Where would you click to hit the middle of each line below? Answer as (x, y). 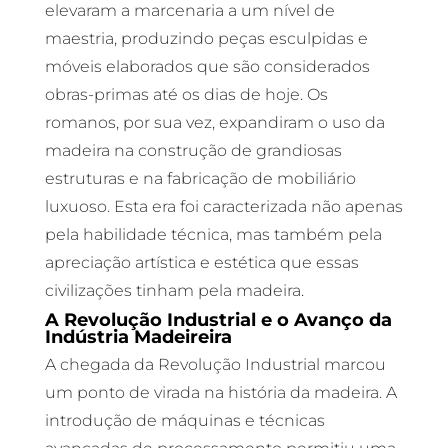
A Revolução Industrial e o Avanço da (218, 319)
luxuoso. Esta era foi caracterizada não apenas (223, 206)
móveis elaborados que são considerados (207, 66)
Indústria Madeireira (138, 336)
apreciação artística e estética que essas (201, 262)
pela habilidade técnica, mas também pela (213, 234)
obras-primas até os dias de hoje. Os (186, 94)
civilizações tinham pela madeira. (174, 290)
